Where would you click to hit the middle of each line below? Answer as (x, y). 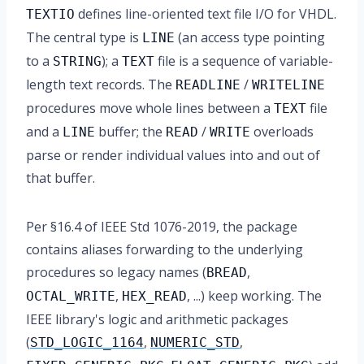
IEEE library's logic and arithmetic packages (157, 319)
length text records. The (101, 84)
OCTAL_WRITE (71, 296)
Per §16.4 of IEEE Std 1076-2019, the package (162, 227)
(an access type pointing (250, 37)
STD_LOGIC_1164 (87, 342)
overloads (282, 132)
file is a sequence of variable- (244, 61)
